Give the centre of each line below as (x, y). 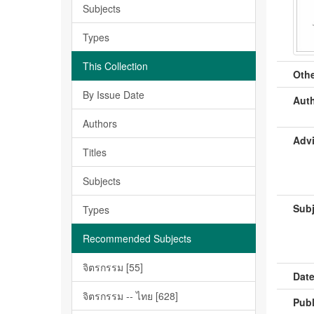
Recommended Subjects (137, 238)
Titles (95, 152)
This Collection (115, 66)
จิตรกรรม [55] (113, 267)
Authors (100, 123)
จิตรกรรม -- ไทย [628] (130, 296)
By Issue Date (114, 95)
